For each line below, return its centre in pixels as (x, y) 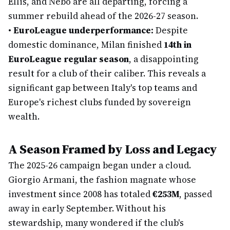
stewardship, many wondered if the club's (96, 223)
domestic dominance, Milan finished (86, 45)
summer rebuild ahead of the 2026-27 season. (103, 16)
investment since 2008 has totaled (80, 194)
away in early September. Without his (87, 208)
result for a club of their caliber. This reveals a (107, 73)
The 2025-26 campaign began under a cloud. (100, 165)
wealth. (24, 117)
